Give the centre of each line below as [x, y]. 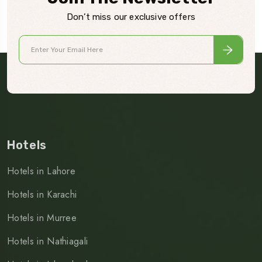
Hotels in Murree [42, 218]
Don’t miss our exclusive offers [131, 17]
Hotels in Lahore [42, 171]
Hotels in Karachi [42, 195]
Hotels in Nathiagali [48, 242]
